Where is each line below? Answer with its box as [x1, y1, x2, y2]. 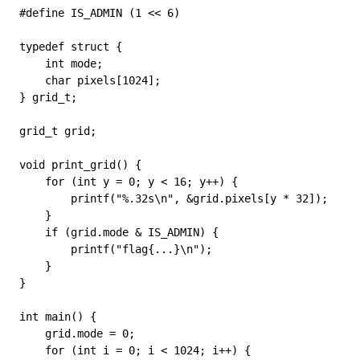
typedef [19, 40, 64, 53]
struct [64, 40, 109, 53]
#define [19, 6, 64, 19]
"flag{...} [116, 243, 180, 256]
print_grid [45, 158, 116, 171]
